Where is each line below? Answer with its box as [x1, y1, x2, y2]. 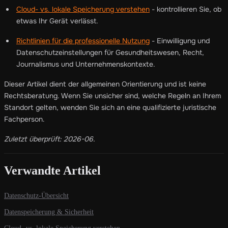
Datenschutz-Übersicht [4, 191, 69, 199]
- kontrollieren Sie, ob [150, 4, 221, 14]
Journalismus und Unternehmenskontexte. [16, 59, 155, 69]
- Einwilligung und [150, 36, 210, 45]
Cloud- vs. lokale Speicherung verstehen [16, 4, 150, 14]
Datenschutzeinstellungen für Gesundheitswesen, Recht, [16, 47, 204, 57]
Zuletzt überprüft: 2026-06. [4, 134, 95, 144]
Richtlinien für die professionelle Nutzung [16, 36, 150, 45]
